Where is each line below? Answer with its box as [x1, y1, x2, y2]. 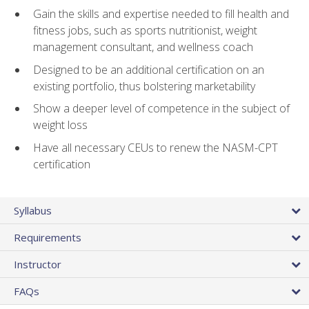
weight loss [33, 117, 88, 133]
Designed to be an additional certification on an [33, 61, 264, 77]
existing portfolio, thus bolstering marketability [33, 78, 255, 94]
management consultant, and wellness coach [33, 39, 253, 55]
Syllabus [14, 203, 52, 218]
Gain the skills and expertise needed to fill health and [33, 6, 289, 22]
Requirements [14, 230, 81, 245]
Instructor [14, 257, 61, 272]
